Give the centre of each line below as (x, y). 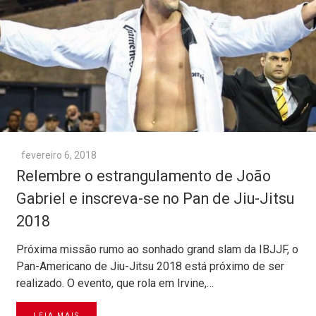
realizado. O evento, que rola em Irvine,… (115, 284)
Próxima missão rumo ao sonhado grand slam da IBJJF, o (157, 250)
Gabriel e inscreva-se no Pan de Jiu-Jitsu (155, 199)
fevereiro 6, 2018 (59, 156)
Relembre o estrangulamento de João (144, 176)
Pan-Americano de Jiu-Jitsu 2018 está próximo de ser (150, 267)
